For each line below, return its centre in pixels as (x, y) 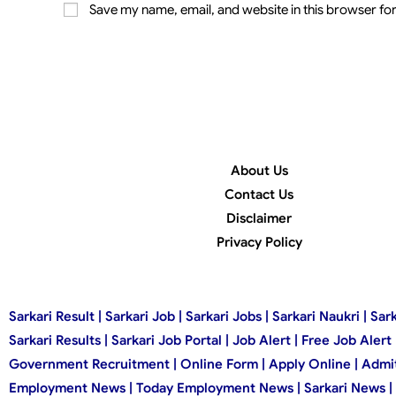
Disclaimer (259, 218)
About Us (259, 170)
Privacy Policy (259, 242)
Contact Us (259, 194)
